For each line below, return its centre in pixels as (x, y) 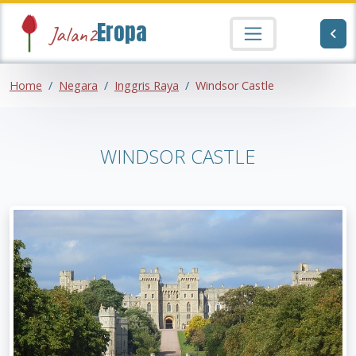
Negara (78, 86)
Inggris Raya (147, 86)
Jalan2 (73, 35)
